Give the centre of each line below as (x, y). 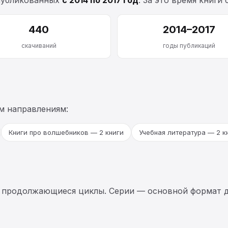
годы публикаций (189, 45)
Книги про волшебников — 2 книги (66, 132)
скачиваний (39, 45)
